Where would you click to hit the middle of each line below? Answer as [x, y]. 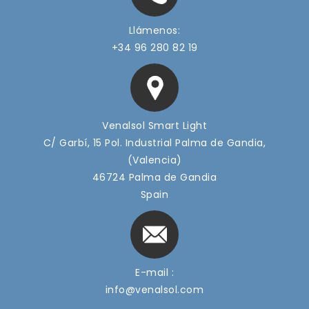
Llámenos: [154, 30]
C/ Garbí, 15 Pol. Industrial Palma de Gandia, [154, 142]
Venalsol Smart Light [154, 125]
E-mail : [154, 272]
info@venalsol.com [154, 289]
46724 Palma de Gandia [154, 177]
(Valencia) [154, 160]
